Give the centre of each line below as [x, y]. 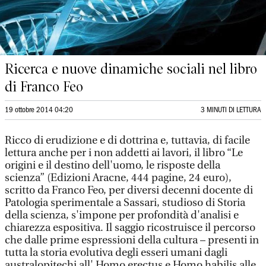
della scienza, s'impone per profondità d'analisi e [122, 215]
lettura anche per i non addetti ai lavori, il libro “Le [124, 153]
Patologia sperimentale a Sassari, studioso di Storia [125, 203]
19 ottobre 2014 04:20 [39, 110]
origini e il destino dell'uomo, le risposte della [113, 165]
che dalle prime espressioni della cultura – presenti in [132, 240]
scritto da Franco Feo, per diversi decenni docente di [129, 190]
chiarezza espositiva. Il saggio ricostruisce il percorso [130, 228]
